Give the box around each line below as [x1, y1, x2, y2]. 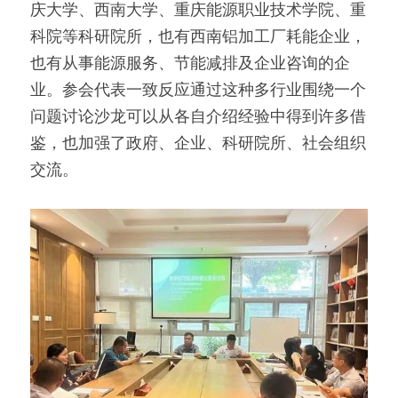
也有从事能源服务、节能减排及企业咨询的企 [30, 52, 350, 74]
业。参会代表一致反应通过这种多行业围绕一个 [30, 78, 366, 100]
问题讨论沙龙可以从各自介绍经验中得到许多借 [30, 105, 366, 127]
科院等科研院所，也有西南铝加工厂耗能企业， [30, 25, 366, 47]
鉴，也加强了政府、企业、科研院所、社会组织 [30, 131, 366, 154]
